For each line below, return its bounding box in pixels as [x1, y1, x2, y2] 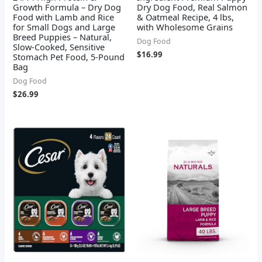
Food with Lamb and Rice [13, 11, 115, 23]
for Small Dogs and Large [13, 21, 116, 33]
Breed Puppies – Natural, [13, 31, 112, 43]
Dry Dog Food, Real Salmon [137, 1, 247, 13]
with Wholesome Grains [137, 21, 233, 33]
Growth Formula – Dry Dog [13, 1, 122, 13]
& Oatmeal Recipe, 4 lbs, [137, 11, 234, 23]
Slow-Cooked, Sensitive [13, 41, 105, 53]
